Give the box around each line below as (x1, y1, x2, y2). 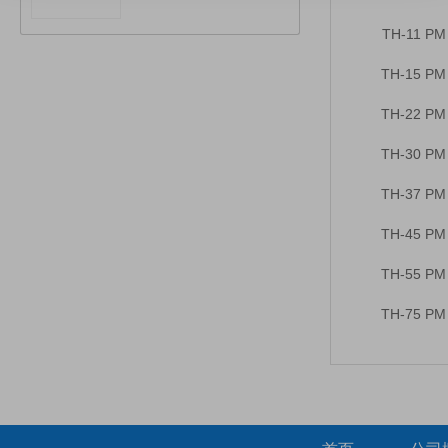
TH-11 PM (381, 25, 446, 42)
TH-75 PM (381, 305, 446, 322)
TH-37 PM (381, 185, 446, 202)
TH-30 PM (381, 145, 446, 162)
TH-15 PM (381, 65, 446, 82)
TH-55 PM (381, 265, 446, 282)
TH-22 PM (381, 105, 446, 122)
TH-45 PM (381, 225, 446, 242)
